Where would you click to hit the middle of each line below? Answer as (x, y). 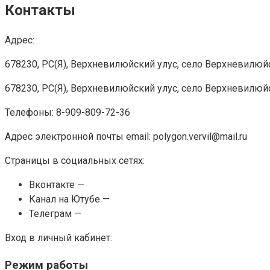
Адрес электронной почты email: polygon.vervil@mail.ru (126, 136)
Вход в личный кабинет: (58, 237)
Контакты (40, 10)
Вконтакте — (57, 184)
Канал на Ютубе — (69, 199)
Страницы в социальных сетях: (75, 160)
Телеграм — (55, 213)
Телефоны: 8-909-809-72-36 (67, 112)
